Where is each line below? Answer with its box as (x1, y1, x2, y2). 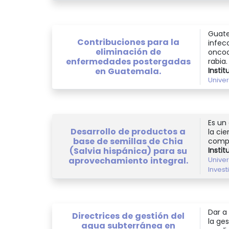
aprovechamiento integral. (68, 154, 188, 167)
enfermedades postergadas (65, 56, 191, 68)
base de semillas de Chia (73, 135, 183, 147)
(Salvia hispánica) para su (69, 145, 187, 157)
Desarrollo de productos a (71, 125, 186, 138)
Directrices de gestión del (72, 210, 185, 222)
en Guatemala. (95, 65, 161, 78)
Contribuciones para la (77, 36, 179, 49)
